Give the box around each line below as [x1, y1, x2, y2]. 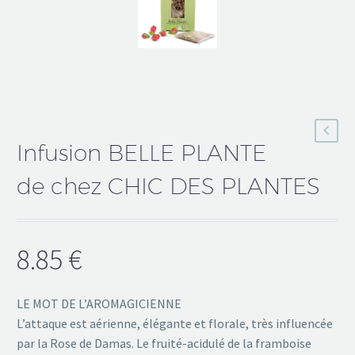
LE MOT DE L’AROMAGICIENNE [17, 295, 181, 311]
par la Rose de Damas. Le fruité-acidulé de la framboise [17, 334, 311, 351]
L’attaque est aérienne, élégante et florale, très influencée [17, 315, 333, 331]
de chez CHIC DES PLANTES [17, 172, 320, 199]
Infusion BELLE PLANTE [17, 139, 266, 166]
